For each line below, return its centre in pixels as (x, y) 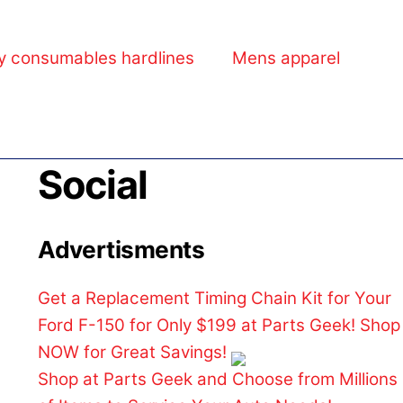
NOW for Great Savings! (135, 352)
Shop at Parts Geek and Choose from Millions (218, 379)
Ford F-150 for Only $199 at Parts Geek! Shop (219, 325)
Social (93, 185)
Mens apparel (287, 58)
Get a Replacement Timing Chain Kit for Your (215, 298)
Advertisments (121, 249)
